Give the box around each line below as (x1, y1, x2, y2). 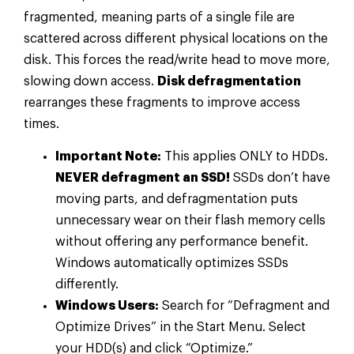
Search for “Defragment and (159, 299, 330, 313)
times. (24, 117, 59, 130)
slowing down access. (24, 74, 157, 88)
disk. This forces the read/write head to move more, (24, 53, 330, 66)
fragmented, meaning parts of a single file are (24, 10, 295, 24)
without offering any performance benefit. (55, 235, 308, 249)
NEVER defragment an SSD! (55, 171, 230, 185)
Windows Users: (55, 299, 159, 313)
